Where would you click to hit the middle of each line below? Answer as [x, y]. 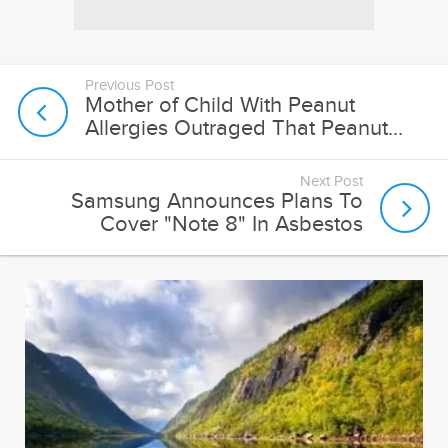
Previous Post [130, 86]
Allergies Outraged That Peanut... [244, 129]
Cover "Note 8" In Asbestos [231, 224]
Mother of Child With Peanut [220, 106]
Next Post [331, 182]
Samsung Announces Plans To [216, 201]
